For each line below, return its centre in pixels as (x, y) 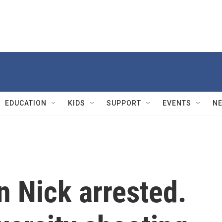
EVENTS (177, 103)
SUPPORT (124, 103)
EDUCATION (26, 103)
